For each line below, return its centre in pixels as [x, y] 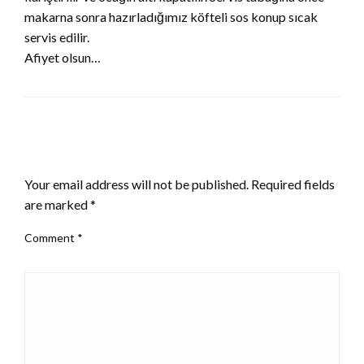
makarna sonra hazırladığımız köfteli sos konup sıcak [171, 17]
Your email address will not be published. [136, 184]
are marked [57, 205]
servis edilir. [57, 37]
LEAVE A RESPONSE [90, 156]
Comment [51, 238]
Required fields [293, 184]
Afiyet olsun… [63, 58]
